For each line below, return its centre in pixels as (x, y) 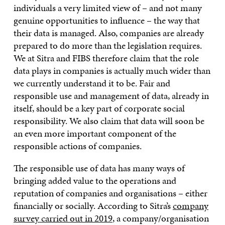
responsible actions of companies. (77, 146)
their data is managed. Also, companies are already (108, 33)
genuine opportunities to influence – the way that (106, 20)
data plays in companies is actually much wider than (112, 70)
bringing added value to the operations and (95, 180)
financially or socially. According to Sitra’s (93, 205)
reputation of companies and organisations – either (110, 193)
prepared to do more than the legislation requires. (107, 45)
